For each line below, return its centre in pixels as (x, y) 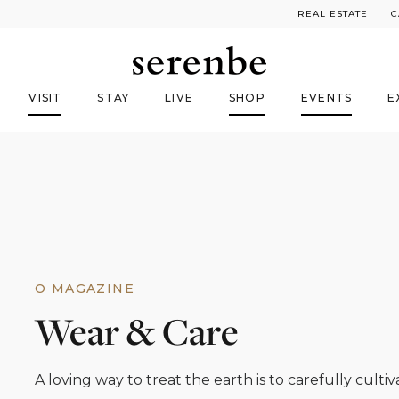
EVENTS (326, 98)
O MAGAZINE (85, 288)
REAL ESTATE (333, 14)
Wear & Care (137, 330)
